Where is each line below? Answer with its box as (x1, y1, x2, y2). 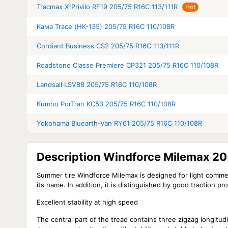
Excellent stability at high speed (37, 198, 138, 206)
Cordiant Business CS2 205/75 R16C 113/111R (37, 42, 179, 50)
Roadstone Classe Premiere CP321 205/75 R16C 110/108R (37, 61, 218, 69)
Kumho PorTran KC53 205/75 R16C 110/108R (37, 100, 176, 108)
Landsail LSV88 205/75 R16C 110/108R (37, 80, 157, 89)
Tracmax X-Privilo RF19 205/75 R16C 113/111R (37, 3, 178, 11)
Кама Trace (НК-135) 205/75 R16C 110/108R (37, 22, 175, 31)
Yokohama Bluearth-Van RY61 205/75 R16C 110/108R (37, 119, 202, 127)
